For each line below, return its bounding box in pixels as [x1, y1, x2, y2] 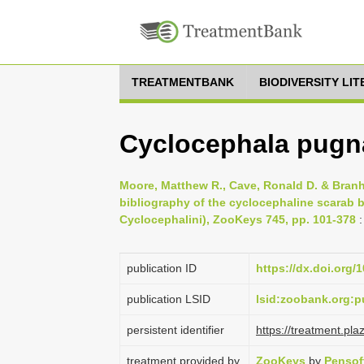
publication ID [127, 262, 197, 275]
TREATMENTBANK [132, 76, 234, 89]
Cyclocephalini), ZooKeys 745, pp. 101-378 [119, 213, 356, 226]
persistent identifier [127, 323, 224, 336]
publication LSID [127, 292, 210, 305]
